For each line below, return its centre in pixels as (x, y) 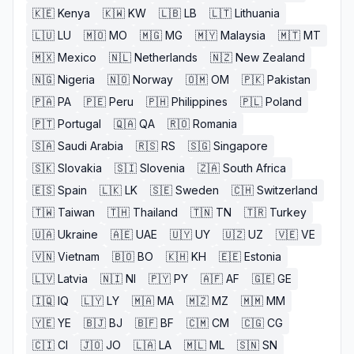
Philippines (200, 102)
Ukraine (78, 234)
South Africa (254, 168)
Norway (153, 79)
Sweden (197, 190)
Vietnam (79, 256)
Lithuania (257, 13)
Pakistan (289, 79)
